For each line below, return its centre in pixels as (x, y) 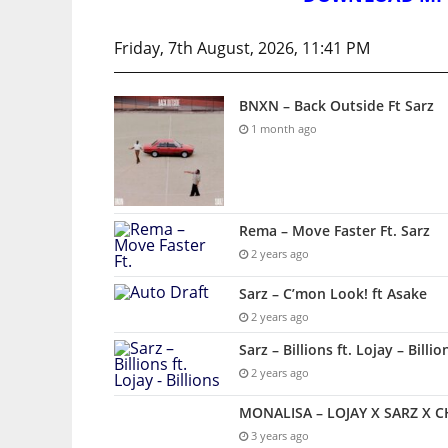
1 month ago (282, 129)
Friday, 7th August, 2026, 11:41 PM (242, 48)
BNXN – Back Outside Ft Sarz (336, 106)
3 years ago (278, 436)
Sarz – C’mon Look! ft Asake (333, 294)
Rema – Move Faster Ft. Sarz (334, 231)
